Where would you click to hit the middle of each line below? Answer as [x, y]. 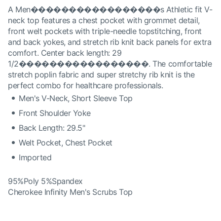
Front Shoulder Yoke [55, 113]
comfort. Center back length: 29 [65, 53]
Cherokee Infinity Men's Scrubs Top [70, 192]
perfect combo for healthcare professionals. [86, 85]
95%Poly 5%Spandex [45, 181]
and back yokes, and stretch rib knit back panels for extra [110, 42]
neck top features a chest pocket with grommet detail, [104, 20]
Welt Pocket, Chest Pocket [66, 143]
